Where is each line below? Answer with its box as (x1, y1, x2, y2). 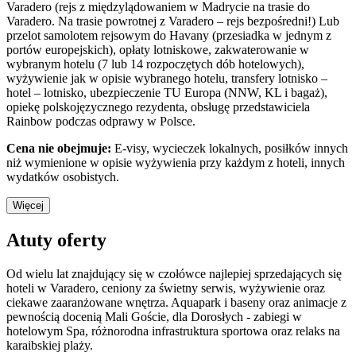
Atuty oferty (6, 229, 106, 250)
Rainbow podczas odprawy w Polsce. (6, 114, 195, 129)
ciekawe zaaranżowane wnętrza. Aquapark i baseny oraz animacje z (6, 295, 346, 309)
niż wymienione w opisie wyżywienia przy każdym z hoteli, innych (6, 156, 345, 170)
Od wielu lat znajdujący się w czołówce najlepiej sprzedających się (6, 266, 342, 281)
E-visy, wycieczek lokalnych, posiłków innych (114, 141, 348, 156)
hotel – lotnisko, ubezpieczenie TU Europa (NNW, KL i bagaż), (6, 86, 327, 100)
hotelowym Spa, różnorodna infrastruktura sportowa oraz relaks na (6, 323, 340, 338)
